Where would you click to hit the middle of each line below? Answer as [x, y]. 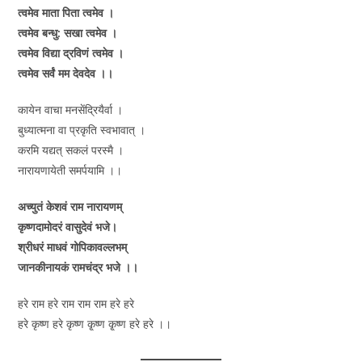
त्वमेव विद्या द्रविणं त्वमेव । [71, 53]
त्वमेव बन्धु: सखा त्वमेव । [68, 33]
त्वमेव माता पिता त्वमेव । [66, 13]
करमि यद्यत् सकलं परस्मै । [71, 150]
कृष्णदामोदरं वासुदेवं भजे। [68, 227]
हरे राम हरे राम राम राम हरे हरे [76, 304]
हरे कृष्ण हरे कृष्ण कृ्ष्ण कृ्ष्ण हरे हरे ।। [95, 324]
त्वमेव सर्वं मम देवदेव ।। [66, 74]
